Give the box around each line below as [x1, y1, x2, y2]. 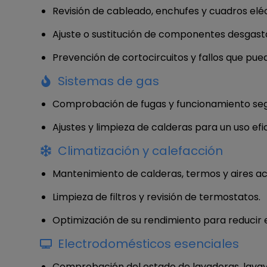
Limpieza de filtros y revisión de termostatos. [52, 190, 260, 204]
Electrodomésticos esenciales [58, 235, 239, 252]
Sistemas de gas [58, 72, 159, 89]
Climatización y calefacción [58, 142, 223, 159]
